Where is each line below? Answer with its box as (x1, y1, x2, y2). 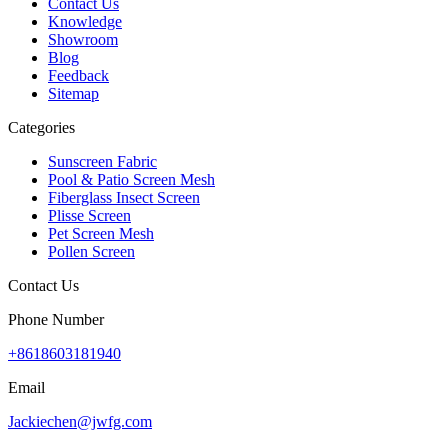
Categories (8, 118, 75, 136)
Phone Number (8, 310, 104, 328)
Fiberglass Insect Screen (48, 188, 200, 206)
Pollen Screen (48, 242, 135, 260)
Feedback (48, 66, 109, 84)
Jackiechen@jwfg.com (8, 412, 152, 430)
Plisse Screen (48, 206, 131, 224)
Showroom (48, 30, 118, 48)
